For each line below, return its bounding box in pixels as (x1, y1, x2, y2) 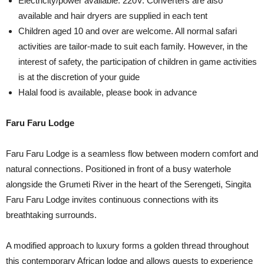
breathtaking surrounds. (6, 210, 97, 220)
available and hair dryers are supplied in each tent (18, 11, 207, 21)
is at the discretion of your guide (18, 72, 140, 82)
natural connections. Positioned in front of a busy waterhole (6, 164, 231, 174)
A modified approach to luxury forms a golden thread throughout (6, 240, 249, 250)
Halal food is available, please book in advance (18, 87, 197, 97)
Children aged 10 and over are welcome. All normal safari (18, 26, 237, 36)
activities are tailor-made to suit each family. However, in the (18, 41, 247, 51)
